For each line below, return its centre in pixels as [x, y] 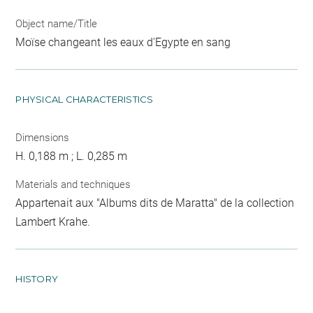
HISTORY [37, 278]
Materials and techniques [73, 184]
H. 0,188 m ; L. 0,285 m [72, 156]
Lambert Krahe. [53, 221]
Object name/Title [57, 24]
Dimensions [43, 138]
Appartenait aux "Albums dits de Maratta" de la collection [155, 203]
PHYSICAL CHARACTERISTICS [85, 100]
